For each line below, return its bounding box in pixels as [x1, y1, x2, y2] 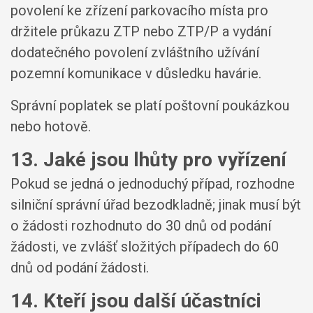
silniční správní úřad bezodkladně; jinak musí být [10, 196, 301, 213]
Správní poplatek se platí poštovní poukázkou [10, 97, 289, 114]
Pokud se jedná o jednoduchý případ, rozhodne [10, 175, 295, 192]
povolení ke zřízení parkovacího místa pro [10, 2, 268, 19]
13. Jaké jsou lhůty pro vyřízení [10, 148, 286, 171]
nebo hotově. [10, 118, 91, 135]
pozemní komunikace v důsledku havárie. [10, 65, 261, 82]
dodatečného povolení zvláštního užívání [10, 44, 259, 61]
